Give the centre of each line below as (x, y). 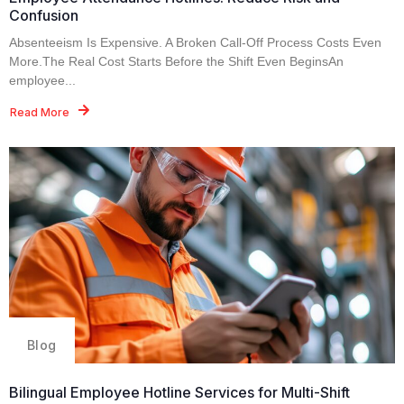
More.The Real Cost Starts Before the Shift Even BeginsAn (176, 61)
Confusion (44, 15)
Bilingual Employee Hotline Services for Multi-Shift (179, 392)
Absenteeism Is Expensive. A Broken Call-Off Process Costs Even (195, 42)
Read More (40, 112)
